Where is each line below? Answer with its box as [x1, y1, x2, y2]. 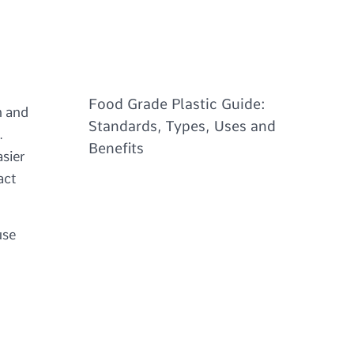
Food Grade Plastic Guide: [88, 95, 266, 112]
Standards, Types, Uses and [88, 117, 277, 134]
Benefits [88, 139, 145, 156]
